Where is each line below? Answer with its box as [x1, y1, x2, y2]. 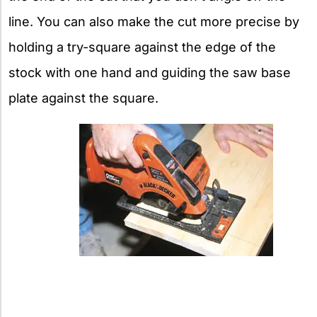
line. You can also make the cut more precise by [8, 13, 299, 29]
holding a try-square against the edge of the [8, 39, 276, 54]
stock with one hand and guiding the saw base [8, 64, 291, 80]
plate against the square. [8, 90, 158, 105]
